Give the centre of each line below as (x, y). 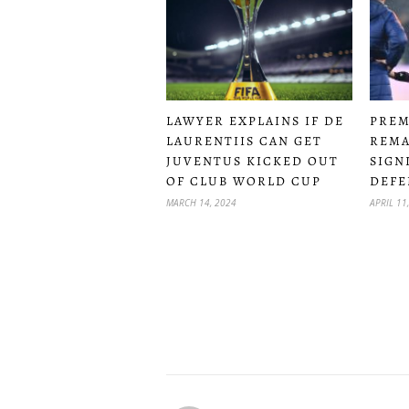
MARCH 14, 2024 (201, 202)
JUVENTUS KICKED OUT (252, 161)
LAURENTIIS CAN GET (244, 141)
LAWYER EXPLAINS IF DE (255, 121)
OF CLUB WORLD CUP (244, 181)
